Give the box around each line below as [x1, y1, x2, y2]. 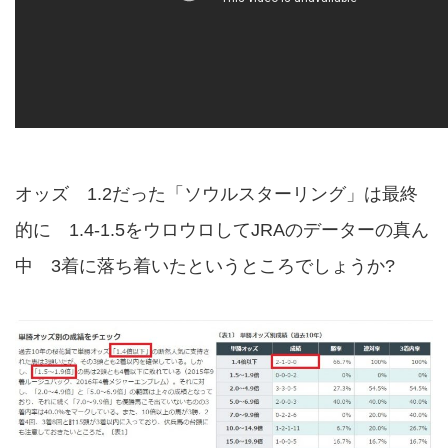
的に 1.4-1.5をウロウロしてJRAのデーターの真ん [15, 220, 429, 241]
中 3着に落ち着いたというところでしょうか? [15, 256, 395, 277]
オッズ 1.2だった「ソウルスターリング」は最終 [15, 184, 418, 205]
